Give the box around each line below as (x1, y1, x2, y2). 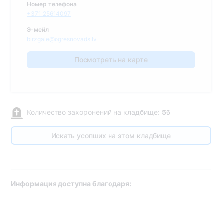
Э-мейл (27, 26, 49, 33)
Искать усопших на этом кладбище (51, 131, 171, 140)
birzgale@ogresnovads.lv (27, 35, 97, 43)
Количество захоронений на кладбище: (27, 108, 162, 116)
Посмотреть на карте (74, 55, 148, 64)
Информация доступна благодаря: (11, 179, 132, 188)
